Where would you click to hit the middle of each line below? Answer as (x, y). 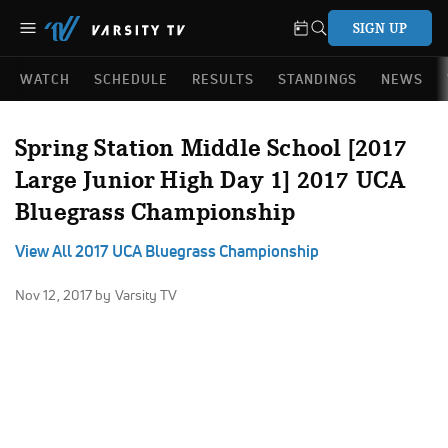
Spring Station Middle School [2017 (211, 147)
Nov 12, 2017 (55, 295)
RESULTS (223, 79)
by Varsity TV (136, 295)
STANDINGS (317, 79)
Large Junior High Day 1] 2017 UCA (210, 179)
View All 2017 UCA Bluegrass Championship (167, 251)
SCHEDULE (131, 79)
